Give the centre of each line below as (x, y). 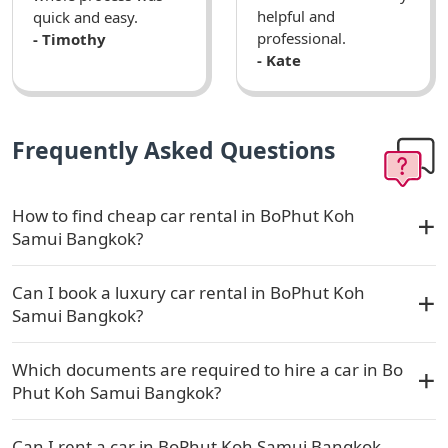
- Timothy (69, 38)
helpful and (296, 15)
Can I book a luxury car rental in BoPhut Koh (188, 292)
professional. (301, 37)
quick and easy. (85, 16)
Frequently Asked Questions (173, 149)
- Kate (279, 59)
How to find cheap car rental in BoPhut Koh (183, 215)
